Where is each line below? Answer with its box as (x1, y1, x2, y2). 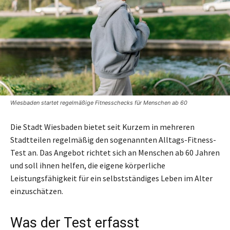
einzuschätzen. (10, 186, 63, 196)
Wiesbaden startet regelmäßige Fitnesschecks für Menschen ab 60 (10, 99, 187, 106)
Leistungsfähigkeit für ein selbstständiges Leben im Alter (10, 173, 213, 183)
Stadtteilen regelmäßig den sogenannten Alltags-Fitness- (10, 135, 216, 145)
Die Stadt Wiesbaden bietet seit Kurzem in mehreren (10, 122, 195, 132)
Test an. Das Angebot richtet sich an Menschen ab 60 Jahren (10, 147, 220, 158)
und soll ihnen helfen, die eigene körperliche (10, 160, 165, 170)
